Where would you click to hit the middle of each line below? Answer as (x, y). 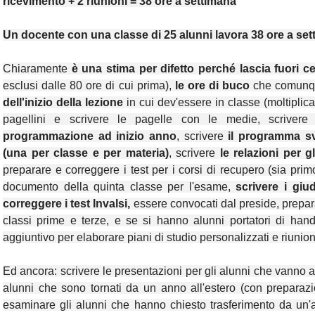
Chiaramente (37, 69)
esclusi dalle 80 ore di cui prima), (89, 86)
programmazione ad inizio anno (90, 136)
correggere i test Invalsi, (67, 204)
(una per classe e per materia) (86, 153)
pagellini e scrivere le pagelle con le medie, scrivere (155, 120)
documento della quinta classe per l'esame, (120, 187)
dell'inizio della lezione (63, 103)
